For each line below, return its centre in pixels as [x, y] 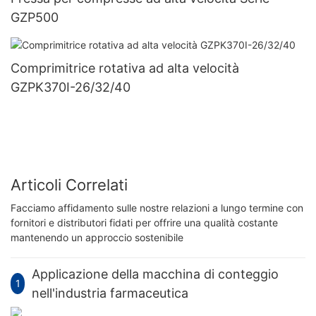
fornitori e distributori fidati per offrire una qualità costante [144, 222]
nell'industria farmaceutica [110, 293]
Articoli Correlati [69, 185]
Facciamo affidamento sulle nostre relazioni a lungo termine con [157, 207]
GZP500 [35, 17]
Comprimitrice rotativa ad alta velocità [125, 68]
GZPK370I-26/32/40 [71, 87]
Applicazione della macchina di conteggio [156, 274]
